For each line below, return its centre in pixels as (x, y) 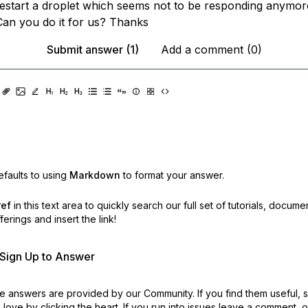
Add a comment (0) (211, 49)
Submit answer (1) (92, 49)
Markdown (95, 175)
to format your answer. (173, 175)
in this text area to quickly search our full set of (119, 205)
